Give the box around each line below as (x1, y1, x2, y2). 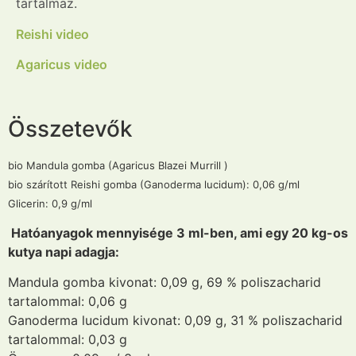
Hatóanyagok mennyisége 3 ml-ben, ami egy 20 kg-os (8, 225, 348, 242)
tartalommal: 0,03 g (8, 331, 127, 348)
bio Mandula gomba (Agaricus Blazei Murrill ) (8, 158, 228, 172)
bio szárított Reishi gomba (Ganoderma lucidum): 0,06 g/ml (8, 177, 300, 191)
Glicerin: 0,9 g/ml (8, 196, 92, 210)
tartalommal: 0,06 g (8, 293, 127, 310)
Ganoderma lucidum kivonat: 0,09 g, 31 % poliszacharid (8, 312, 342, 329)
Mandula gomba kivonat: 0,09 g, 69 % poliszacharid (8, 274, 321, 291)
